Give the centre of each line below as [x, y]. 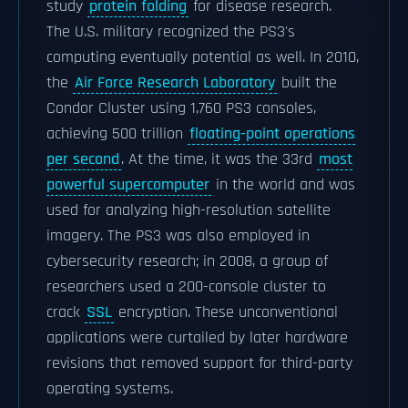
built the [307, 83]
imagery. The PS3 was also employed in [178, 236]
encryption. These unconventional [226, 312]
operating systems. [110, 389]
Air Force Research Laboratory [175, 83]
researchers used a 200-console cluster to [186, 287]
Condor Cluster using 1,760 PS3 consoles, [181, 108]
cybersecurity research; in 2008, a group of [187, 261]
